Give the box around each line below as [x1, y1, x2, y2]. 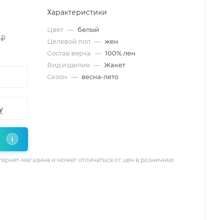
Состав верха [47, 49, 92, 57]
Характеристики [47, 7, 107, 17]
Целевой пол [47, 37, 92, 45]
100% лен [105, 49, 136, 57]
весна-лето [82, 72, 118, 81]
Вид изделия [47, 60, 91, 69]
